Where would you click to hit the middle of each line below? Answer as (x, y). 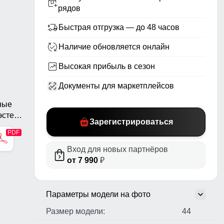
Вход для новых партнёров (117, 149)
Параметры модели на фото (98, 194)
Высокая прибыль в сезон (107, 66)
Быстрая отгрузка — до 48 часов (119, 27)
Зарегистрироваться (131, 122)
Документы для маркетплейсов (116, 86)
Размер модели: (75, 211)
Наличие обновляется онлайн (114, 47)
